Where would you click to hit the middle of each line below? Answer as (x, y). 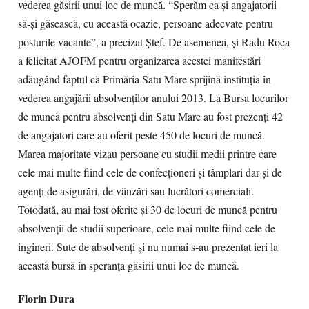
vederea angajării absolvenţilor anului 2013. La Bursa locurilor (153, 98)
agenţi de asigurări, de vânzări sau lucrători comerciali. (136, 191)
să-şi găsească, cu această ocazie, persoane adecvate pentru (146, 23)
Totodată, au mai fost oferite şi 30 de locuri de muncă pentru (148, 210)
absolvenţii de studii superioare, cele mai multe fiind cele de (147, 228)
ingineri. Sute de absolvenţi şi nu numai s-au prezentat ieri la (148, 247)
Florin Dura (46, 298)
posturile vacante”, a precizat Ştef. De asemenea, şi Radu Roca (154, 42)
